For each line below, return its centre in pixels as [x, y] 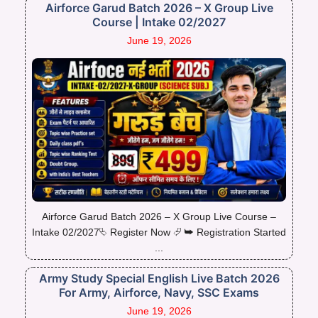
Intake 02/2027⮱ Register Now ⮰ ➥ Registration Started [159, 232]
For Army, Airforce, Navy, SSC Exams [159, 292]
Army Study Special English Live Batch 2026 [159, 278]
